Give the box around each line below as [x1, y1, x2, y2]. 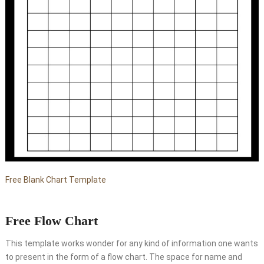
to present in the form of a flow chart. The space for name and [5, 252, 242, 262]
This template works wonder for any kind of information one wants [5, 238, 258, 248]
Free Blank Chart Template [5, 174, 106, 184]
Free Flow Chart [5, 213, 98, 228]
